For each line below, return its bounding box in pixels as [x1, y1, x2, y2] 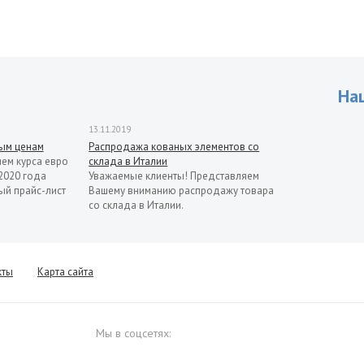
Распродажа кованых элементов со [89, 139, 260, 154]
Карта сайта [37, 264, 93, 279]
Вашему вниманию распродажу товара [89, 183, 275, 197]
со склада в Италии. [89, 197, 184, 212]
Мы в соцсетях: [96, 325, 171, 340]
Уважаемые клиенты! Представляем [89, 168, 260, 183]
